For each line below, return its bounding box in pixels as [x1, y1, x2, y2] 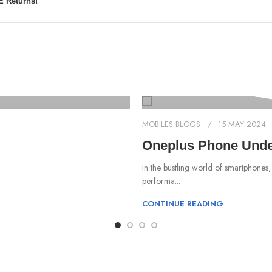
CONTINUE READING [142, 197, 223, 209]
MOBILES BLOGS [142, 118, 200, 130]
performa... [142, 174, 180, 187]
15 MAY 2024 [218, 118, 266, 130]
